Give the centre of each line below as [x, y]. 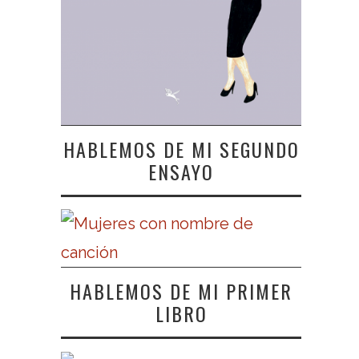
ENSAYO [181, 171]
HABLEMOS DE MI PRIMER [181, 290]
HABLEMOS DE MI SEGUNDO [181, 149]
